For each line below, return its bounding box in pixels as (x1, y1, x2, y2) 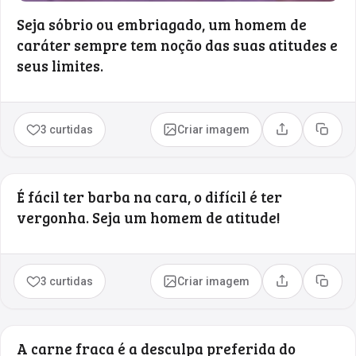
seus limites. (17, 55, 103, 75)
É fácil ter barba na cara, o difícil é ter (17, 186, 282, 207)
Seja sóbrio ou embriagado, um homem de (17, 14, 307, 34)
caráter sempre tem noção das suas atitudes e (17, 34, 338, 55)
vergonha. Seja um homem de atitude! (17, 207, 281, 227)
